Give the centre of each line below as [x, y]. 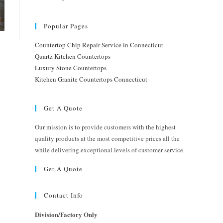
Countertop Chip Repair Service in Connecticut [99, 45]
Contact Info [63, 195]
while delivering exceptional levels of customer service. [110, 150]
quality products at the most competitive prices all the [107, 138]
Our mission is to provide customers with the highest [105, 127]
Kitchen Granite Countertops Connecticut [91, 79]
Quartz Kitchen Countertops [73, 56]
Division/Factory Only [66, 214]
